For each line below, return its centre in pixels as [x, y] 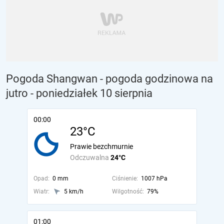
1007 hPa [154, 178]
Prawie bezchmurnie [101, 146]
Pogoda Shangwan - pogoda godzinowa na [109, 79]
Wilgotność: [128, 191]
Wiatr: [41, 191]
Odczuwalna [90, 157]
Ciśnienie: [125, 178]
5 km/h [74, 191]
